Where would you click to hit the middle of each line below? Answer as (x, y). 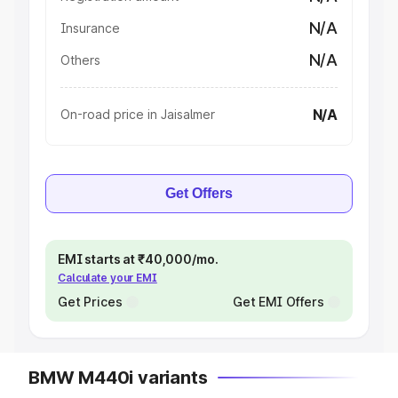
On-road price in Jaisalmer (138, 114)
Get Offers (199, 193)
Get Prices (90, 302)
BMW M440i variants (118, 378)
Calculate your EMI (107, 278)
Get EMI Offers (278, 302)
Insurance (90, 28)
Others (80, 60)
